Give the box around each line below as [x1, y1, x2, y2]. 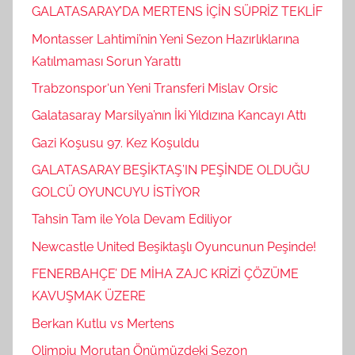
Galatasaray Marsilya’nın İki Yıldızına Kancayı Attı [32, 108, 306, 124]
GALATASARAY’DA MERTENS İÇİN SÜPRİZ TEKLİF [32, 4, 323, 20]
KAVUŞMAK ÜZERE [32, 288, 146, 304]
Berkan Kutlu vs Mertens [32, 315, 174, 331]
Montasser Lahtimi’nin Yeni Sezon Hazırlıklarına [32, 31, 300, 47]
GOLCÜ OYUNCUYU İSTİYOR [32, 184, 200, 200]
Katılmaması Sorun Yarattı [32, 53, 181, 69]
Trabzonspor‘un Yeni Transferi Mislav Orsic [32, 80, 278, 96]
